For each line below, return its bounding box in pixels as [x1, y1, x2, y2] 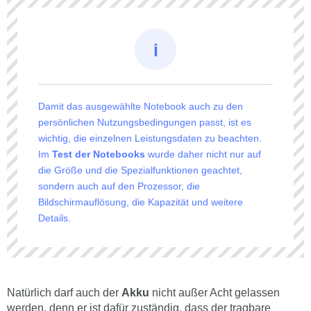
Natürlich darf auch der [7, 287, 121, 299]
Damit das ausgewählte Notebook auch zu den [38, 101, 243, 112]
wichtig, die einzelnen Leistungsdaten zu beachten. [38, 133, 262, 144]
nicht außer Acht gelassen [149, 287, 280, 299]
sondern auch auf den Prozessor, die [38, 180, 200, 192]
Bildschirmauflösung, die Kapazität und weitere [38, 196, 243, 208]
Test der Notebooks [52, 149, 145, 160]
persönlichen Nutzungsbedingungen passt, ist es [38, 117, 251, 128]
